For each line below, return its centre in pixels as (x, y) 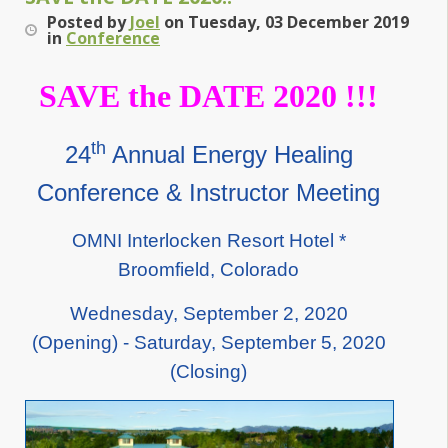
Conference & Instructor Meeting (208, 192)
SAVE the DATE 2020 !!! (208, 95)
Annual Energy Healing (229, 154)
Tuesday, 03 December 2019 (298, 21)
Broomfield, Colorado (208, 270)
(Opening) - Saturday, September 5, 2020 (208, 342)
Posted (75, 21)
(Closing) (208, 371)
